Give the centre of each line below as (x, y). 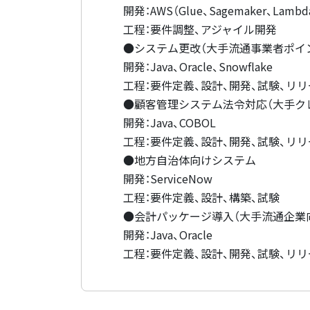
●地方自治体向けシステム (190, 160)
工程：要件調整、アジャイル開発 (200, 29)
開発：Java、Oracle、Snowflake (198, 66)
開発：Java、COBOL (170, 122)
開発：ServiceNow (168, 179)
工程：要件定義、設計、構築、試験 (201, 197)
